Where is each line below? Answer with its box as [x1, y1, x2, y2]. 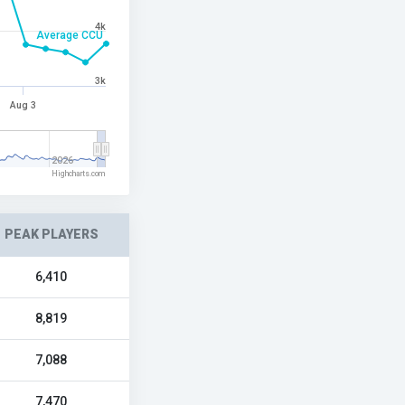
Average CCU [36, 29, 103, 42]
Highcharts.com [52, 169, 106, 178]
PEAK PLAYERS [4, 227, 99, 241]
